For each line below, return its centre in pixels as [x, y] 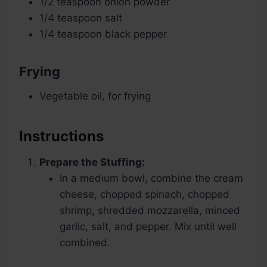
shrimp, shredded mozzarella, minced [150, 211]
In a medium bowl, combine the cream [151, 178]
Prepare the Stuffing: [92, 162]
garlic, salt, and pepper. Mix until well [148, 227]
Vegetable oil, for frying [95, 96]
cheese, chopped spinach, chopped [145, 195]
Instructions [61, 136]
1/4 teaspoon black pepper [103, 34]
